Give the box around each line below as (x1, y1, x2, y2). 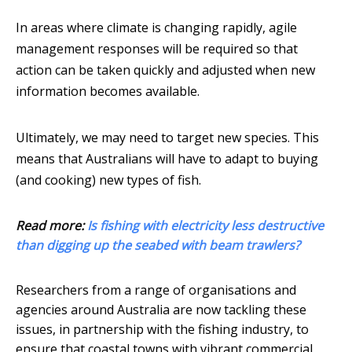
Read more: (16, 217, 87, 235)
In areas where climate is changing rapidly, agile (16, 19, 297, 37)
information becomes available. (16, 82, 200, 101)
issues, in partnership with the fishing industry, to (16, 321, 309, 339)
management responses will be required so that (16, 40, 298, 58)
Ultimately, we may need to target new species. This (16, 129, 319, 147)
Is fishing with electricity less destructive (87, 217, 324, 235)
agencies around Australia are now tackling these (16, 301, 306, 319)
